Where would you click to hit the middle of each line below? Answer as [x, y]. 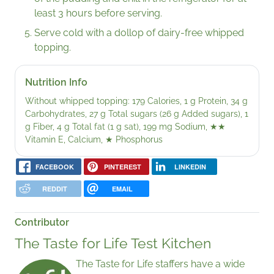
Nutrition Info [56, 82]
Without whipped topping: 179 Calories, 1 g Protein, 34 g [136, 101]
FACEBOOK [54, 167]
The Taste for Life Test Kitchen [113, 243]
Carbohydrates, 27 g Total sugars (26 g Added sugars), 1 [137, 113]
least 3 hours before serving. [98, 13]
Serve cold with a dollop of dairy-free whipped [139, 32]
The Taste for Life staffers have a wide [160, 264]
